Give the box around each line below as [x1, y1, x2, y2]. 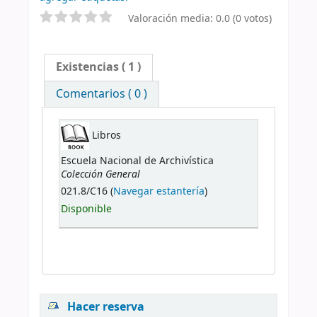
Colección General [61, 166, 141, 182]
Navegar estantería [113, 184, 205, 200]
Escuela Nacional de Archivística [61, 153, 214, 168]
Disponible [61, 202, 113, 217]
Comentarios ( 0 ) [56, 85, 148, 103]
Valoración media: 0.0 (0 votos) [128, 11, 272, 26]
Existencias [56, 58, 120, 76]
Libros [89, 127, 122, 143]
